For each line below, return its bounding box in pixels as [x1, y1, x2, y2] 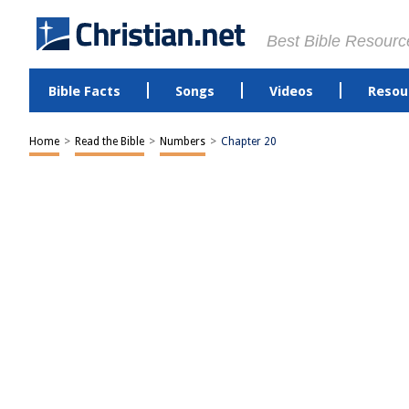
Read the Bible [75, 135, 144, 148]
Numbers [160, 135, 205, 148]
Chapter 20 [221, 135, 277, 148]
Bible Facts [47, 83, 121, 100]
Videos [268, 83, 313, 100]
